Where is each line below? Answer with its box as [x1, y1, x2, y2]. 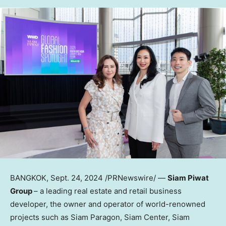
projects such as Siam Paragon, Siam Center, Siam [10, 212, 190, 222]
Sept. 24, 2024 [50, 173, 103, 183]
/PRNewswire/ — [103, 173, 167, 183]
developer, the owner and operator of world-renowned [10, 199, 205, 209]
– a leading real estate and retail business [34, 186, 182, 196]
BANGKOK [10, 173, 46, 183]
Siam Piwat [167, 173, 209, 183]
